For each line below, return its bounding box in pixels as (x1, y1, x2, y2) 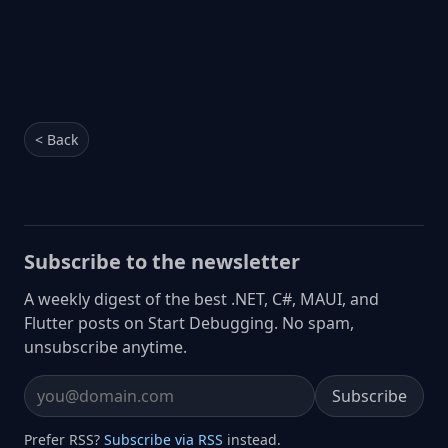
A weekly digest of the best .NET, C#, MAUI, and (24, 287, 379, 310)
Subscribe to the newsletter (24, 247, 300, 275)
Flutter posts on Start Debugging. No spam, (24, 311, 354, 334)
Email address (23, 395, 129, 418)
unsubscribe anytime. (24, 335, 187, 358)
